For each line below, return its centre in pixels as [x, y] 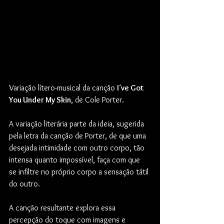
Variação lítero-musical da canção [63, 87]
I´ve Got [131, 87]
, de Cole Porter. [99, 99]
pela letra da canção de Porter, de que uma [78, 135]
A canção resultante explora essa [63, 207]
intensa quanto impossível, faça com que [75, 159]
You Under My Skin [40, 99]
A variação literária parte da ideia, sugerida [77, 123]
